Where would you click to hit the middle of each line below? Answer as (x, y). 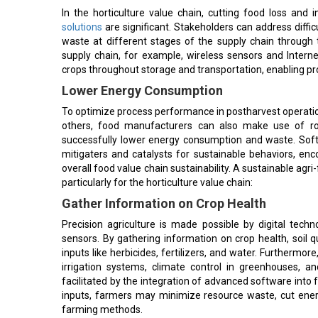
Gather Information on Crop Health (164, 201)
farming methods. (102, 307)
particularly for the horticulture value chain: (157, 180)
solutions (82, 24)
